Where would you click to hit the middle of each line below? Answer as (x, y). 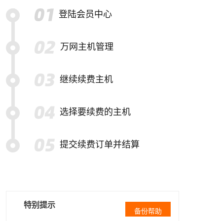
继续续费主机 (86, 79)
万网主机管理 (87, 47)
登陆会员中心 (85, 14)
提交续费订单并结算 (100, 145)
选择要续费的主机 (95, 112)
